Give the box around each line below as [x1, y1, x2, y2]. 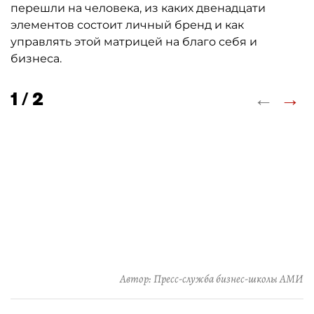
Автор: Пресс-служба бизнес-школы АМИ [120, 271, 303, 287]
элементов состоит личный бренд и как [11, 18, 244, 32]
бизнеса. [11, 52, 62, 65]
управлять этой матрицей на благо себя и [11, 35, 257, 48]
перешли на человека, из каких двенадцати [11, 1, 266, 15]
